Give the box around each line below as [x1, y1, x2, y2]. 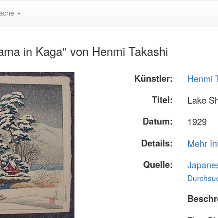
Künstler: [134, 72, 173, 85]
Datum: [143, 115, 173, 128]
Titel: [152, 93, 173, 107]
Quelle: [143, 158, 173, 171]
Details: [141, 136, 173, 149]
